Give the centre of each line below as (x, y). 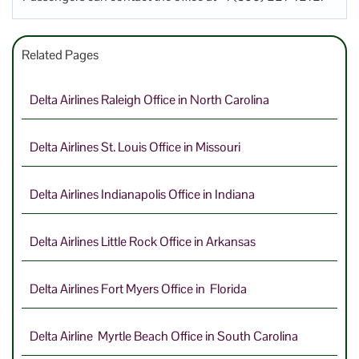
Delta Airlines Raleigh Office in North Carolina (149, 99)
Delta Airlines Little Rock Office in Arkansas (143, 241)
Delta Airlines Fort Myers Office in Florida (138, 288)
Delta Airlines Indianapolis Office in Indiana (142, 194)
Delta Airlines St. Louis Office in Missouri (135, 147)
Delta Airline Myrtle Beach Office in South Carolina (164, 336)
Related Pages (60, 54)
